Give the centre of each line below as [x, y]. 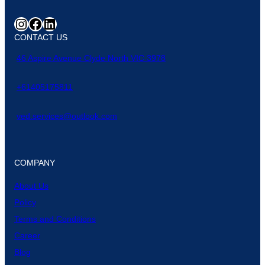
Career [27, 235]
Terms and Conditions [55, 219]
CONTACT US [41, 37]
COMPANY [35, 162]
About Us [31, 185]
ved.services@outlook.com [67, 116]
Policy [25, 202]
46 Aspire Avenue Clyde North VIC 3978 [91, 58]
